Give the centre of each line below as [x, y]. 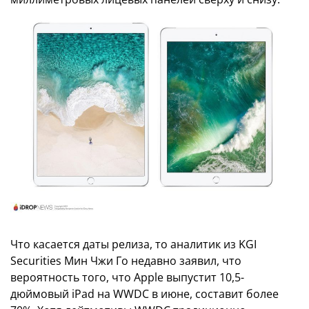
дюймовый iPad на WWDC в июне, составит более [144, 294]
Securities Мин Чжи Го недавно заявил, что [126, 261]
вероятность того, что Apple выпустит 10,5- [127, 278]
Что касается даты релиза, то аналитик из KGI [133, 245]
